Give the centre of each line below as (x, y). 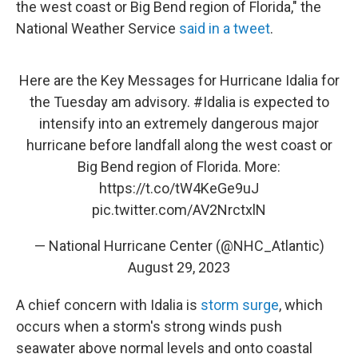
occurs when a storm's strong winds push (149, 326)
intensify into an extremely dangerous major (179, 123)
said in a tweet (225, 28)
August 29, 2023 (179, 267)
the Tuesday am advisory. (111, 102)
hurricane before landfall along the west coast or (179, 145)
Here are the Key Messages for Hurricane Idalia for (179, 80)
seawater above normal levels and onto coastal (164, 348)
